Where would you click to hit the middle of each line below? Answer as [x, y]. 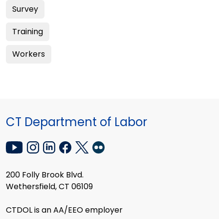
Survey [25, 9]
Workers [29, 54]
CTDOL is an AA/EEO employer [64, 210]
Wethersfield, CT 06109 [49, 187]
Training [28, 32]
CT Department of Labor [77, 122]
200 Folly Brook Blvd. [45, 175]
